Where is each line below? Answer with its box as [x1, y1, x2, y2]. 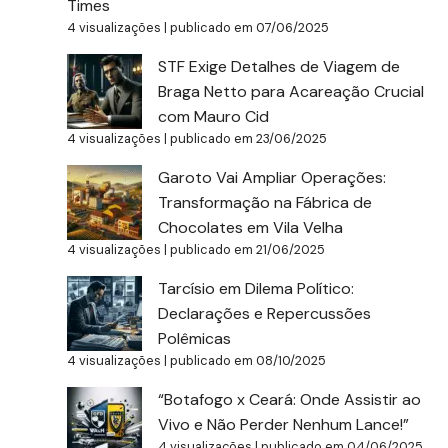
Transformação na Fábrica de [158, 191, 373, 213]
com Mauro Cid [158, 105, 270, 127]
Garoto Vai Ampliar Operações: [158, 166, 387, 188]
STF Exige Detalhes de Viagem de [158, 55, 401, 77]
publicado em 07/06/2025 [170, 18, 330, 36]
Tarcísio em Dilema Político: [158, 277, 355, 299]
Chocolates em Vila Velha [158, 216, 344, 238]
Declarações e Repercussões [158, 302, 372, 324]
